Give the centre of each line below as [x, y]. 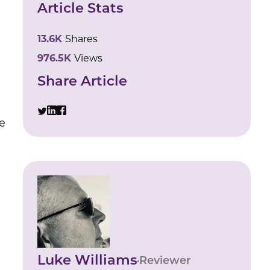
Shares [82, 40]
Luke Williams [88, 261]
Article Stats [81, 9]
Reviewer [165, 261]
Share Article [83, 82]
